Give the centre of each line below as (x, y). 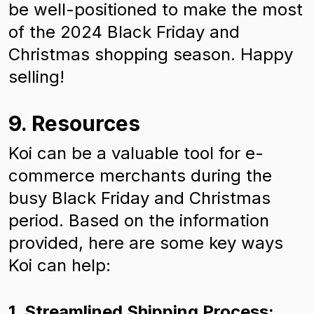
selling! (36, 77)
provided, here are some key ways (146, 243)
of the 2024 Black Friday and (124, 32)
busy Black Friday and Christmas (139, 198)
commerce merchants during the (140, 176)
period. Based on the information (139, 220)
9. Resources (74, 123)
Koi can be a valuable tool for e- (136, 153)
